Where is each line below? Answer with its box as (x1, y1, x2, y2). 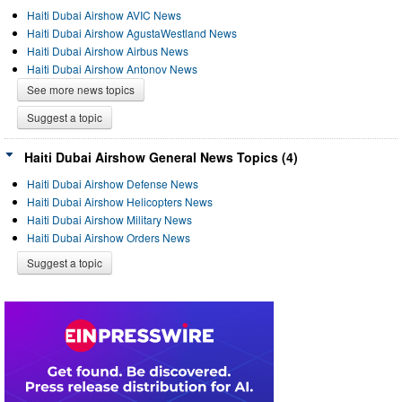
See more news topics (27, 81, 135, 97)
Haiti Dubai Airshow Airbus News (27, 42, 188, 58)
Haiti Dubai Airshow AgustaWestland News (27, 24, 237, 40)
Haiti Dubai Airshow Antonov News (27, 60, 197, 76)
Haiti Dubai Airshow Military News (27, 211, 192, 227)
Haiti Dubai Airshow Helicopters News (27, 193, 213, 209)
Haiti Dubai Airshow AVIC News (27, 6, 181, 22)
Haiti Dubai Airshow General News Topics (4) (24, 147, 298, 166)
